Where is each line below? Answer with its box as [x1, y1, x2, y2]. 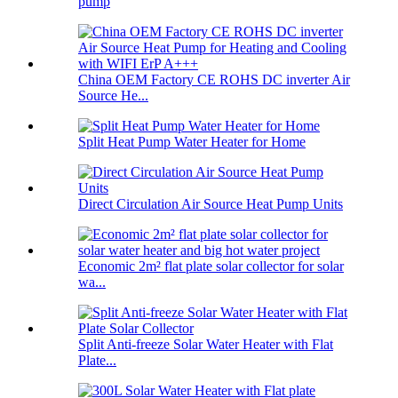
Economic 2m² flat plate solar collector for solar [78, 259, 344, 275]
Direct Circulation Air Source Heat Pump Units [78, 196, 343, 212]
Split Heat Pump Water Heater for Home [78, 134, 306, 150]
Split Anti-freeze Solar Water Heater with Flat [78, 337, 333, 353]
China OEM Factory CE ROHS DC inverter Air [78, 72, 350, 88]
